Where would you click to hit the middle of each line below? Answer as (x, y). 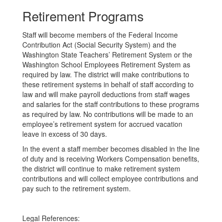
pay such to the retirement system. (77, 188)
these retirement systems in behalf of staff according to (108, 84)
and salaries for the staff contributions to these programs (111, 104)
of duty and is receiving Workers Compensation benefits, (111, 159)
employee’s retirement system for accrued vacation (102, 124)
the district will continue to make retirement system (101, 168)
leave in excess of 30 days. (65, 134)
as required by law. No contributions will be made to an (108, 114)
